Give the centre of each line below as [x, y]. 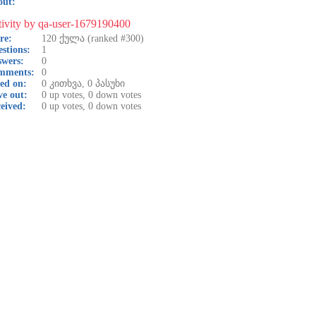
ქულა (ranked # [91, 38]
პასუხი [109, 84]
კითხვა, [67, 84]
